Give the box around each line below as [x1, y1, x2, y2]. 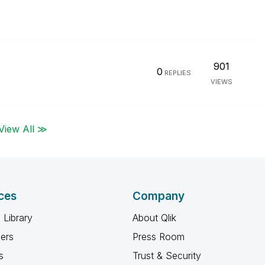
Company [132, 189, 185, 203]
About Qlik [132, 212, 176, 224]
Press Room [132, 231, 185, 243]
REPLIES [163, 69, 191, 77]
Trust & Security [132, 250, 201, 261]
